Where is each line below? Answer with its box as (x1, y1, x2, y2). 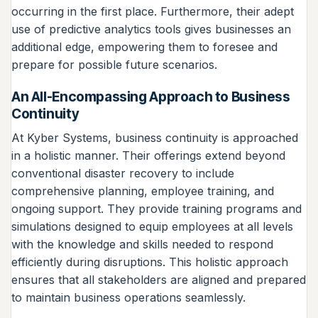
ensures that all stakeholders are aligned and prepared (11, 272, 306, 287)
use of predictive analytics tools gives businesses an (11, 21, 291, 36)
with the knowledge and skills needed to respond (11, 236, 273, 251)
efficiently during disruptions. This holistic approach (11, 254, 288, 269)
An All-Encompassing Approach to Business (11, 88, 290, 106)
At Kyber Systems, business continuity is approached (11, 130, 298, 145)
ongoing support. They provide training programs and (11, 201, 302, 216)
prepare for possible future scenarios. (11, 57, 217, 72)
